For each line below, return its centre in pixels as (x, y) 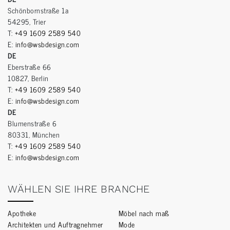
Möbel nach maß (144, 213)
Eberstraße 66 (30, 67)
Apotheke (22, 213)
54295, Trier (27, 22)
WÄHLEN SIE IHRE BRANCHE (79, 189)
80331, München (34, 135)
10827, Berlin (28, 78)
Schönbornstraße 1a (38, 10)
